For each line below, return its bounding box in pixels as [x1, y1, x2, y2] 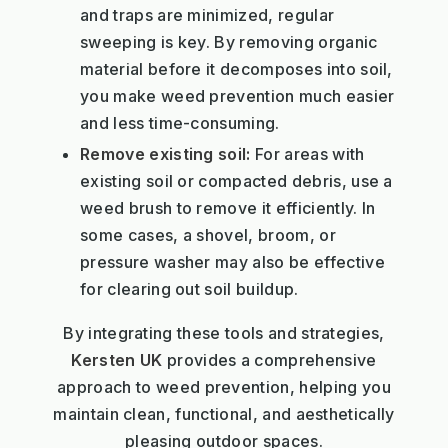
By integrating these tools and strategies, [63, 322, 385, 343]
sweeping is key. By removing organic [80, 31, 378, 52]
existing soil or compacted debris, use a [80, 170, 393, 191]
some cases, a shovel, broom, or [80, 224, 336, 245]
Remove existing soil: [80, 143, 251, 164]
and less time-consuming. [80, 112, 280, 133]
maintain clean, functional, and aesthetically [53, 403, 395, 424]
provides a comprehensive [162, 349, 377, 370]
